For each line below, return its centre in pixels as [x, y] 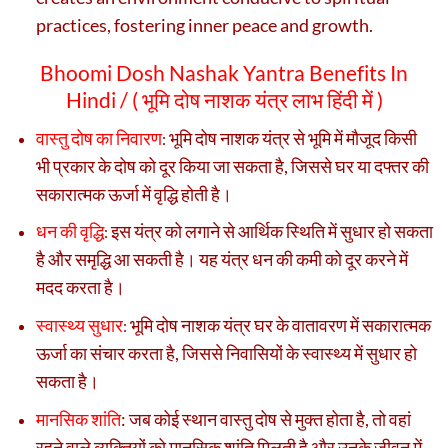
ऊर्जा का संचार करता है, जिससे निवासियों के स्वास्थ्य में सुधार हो [226, 353]
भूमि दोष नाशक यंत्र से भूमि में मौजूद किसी [291, 137]
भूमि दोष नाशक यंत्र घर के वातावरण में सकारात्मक [280, 325]
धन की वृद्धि [70, 231]
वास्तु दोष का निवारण [99, 137]
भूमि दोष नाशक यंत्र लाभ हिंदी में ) [262, 100]
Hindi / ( [103, 100]
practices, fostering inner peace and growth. [204, 25]
